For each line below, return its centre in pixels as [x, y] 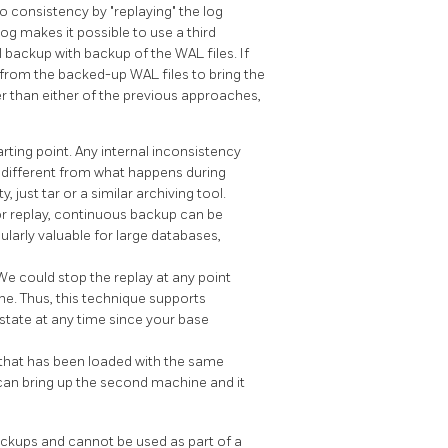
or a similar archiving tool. [144, 193]
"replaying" [144, 11]
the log [201, 11]
